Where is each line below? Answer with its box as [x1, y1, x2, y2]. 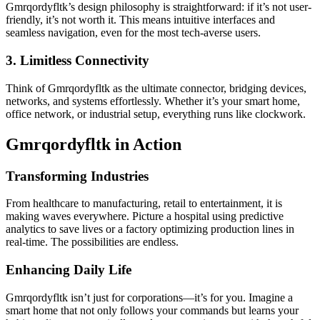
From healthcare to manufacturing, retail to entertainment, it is [6, 197, 282, 210]
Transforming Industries [6, 168, 149, 184]
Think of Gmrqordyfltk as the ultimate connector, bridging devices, [6, 81, 306, 94]
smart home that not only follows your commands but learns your [6, 304, 299, 316]
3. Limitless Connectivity [6, 53, 149, 69]
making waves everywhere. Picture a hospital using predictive [6, 210, 284, 223]
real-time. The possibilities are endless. [6, 236, 179, 249]
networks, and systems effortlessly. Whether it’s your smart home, [6, 94, 300, 107]
